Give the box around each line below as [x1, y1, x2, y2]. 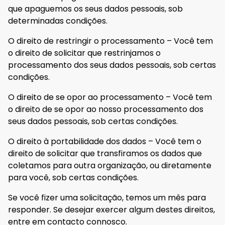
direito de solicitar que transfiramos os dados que [8, 147, 202, 159]
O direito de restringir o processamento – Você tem [8, 35, 213, 47]
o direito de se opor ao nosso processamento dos [8, 103, 203, 115]
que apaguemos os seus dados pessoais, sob [8, 3, 183, 15]
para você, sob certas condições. [8, 171, 139, 183]
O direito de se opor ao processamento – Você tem [8, 91, 212, 103]
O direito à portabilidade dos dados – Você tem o [8, 135, 201, 147]
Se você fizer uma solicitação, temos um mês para [8, 191, 206, 203]
